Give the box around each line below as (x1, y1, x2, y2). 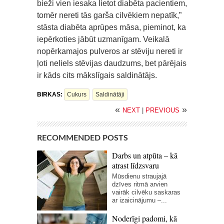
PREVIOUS (145, 106, 179, 114)
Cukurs (67, 90, 86, 98)
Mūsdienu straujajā (112, 172, 166, 180)
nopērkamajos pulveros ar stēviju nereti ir (37, 46, 182, 55)
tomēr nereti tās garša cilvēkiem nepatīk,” (37, 10, 181, 19)
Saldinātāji (95, 90, 124, 98)
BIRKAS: (37, 90, 64, 98)
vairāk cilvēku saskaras (112, 188, 180, 196)
